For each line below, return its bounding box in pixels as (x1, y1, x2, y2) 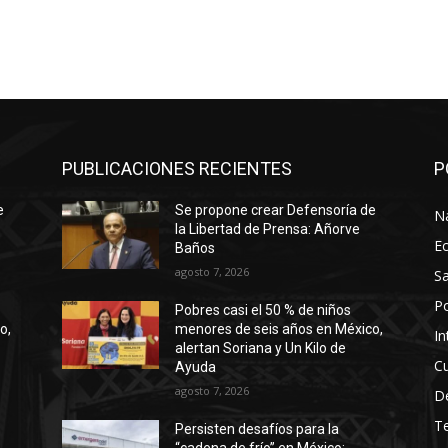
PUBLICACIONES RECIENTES (62, 158, 292, 180)
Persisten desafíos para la (175, 421, 340, 438)
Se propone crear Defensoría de (175, 202, 377, 219)
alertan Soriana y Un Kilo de (175, 340, 347, 357)
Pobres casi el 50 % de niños (175, 302, 352, 319)
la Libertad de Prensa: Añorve (175, 221, 361, 238)
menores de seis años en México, (175, 321, 384, 338)
